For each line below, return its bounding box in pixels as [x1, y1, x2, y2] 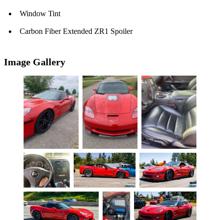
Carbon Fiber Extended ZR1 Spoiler [20, 27, 133, 36]
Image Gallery [4, 56, 65, 68]
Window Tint [20, 9, 60, 18]
